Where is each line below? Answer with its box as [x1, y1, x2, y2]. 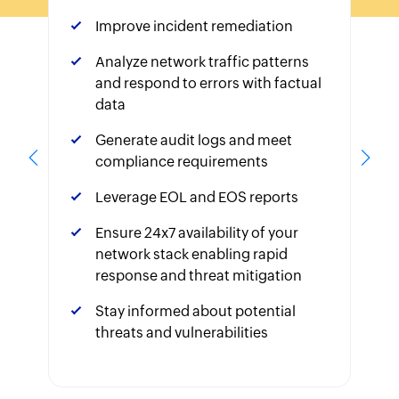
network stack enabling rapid [95, 245, 288, 263]
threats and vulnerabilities [95, 323, 268, 341]
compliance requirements [95, 152, 268, 170]
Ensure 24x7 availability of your [95, 224, 298, 241]
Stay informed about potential [95, 302, 296, 320]
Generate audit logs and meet [95, 131, 292, 149]
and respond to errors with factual [95, 74, 322, 92]
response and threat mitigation [95, 266, 302, 284]
